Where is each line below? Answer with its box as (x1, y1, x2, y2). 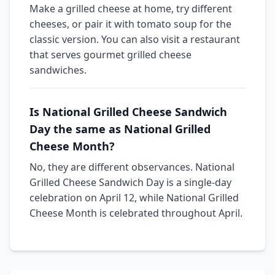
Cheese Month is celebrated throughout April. (29, 206, 242, 220)
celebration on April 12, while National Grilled (29, 191, 239, 204)
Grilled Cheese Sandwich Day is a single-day (29, 176, 231, 189)
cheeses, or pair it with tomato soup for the (29, 17, 231, 31)
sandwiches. (29, 63, 87, 77)
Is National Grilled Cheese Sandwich (29, 104, 227, 119)
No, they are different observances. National (29, 160, 234, 174)
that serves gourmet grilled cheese (29, 48, 192, 61)
